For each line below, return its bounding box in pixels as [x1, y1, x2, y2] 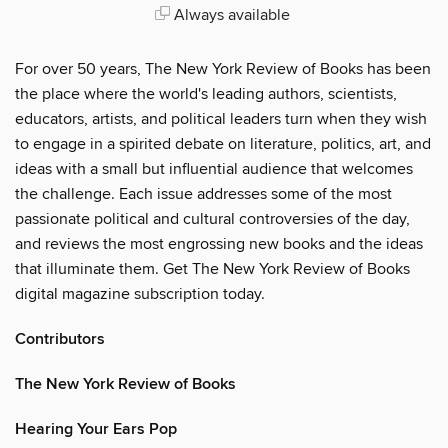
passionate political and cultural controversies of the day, [15, 208, 410, 229]
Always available [169, 4, 290, 25]
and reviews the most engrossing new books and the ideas [15, 233, 423, 254]
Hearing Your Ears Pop [15, 418, 177, 440]
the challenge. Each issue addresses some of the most [15, 183, 392, 204]
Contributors [15, 328, 105, 350]
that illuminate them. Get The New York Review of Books [15, 258, 410, 279]
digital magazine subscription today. [15, 283, 265, 304]
